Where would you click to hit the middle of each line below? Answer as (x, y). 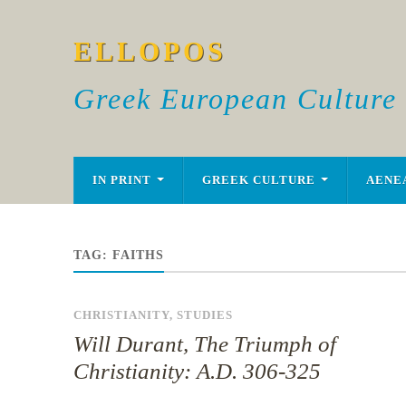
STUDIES (204, 315)
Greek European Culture (235, 99)
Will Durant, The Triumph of (204, 344)
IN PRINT (121, 180)
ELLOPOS (150, 51)
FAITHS (138, 255)
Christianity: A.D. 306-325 (197, 371)
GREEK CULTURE (258, 180)
